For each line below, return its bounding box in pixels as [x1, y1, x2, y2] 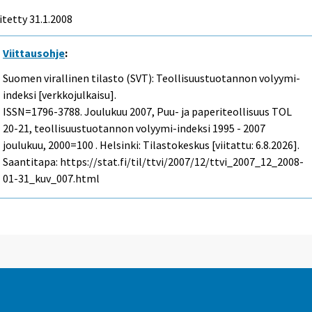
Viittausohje [3, 45, 65, 60]
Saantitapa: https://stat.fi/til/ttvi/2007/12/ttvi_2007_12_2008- [3, 155, 304, 169]
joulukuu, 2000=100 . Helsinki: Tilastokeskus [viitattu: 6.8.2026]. [3, 138, 300, 153]
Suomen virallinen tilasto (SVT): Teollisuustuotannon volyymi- [3, 71, 301, 86]
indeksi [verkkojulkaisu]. [3, 88, 117, 102]
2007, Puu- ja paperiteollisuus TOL [127, 104, 292, 119]
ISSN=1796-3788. [3, 104, 85, 119]
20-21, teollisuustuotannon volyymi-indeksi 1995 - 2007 [3, 121, 266, 136]
